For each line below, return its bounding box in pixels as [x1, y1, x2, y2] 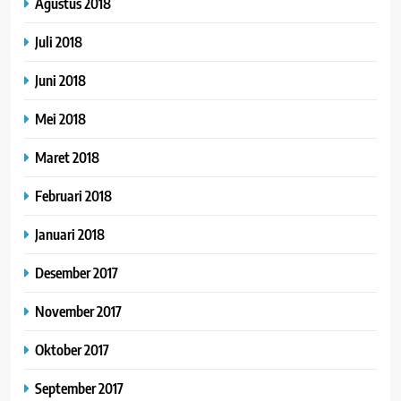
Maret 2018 [35, 148, 99, 167]
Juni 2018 [35, 71, 86, 90]
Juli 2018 [35, 32, 82, 52]
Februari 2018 [35, 186, 112, 206]
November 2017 [35, 302, 122, 321]
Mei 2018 [35, 109, 86, 129]
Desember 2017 [35, 263, 118, 283]
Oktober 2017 [35, 340, 109, 360]
